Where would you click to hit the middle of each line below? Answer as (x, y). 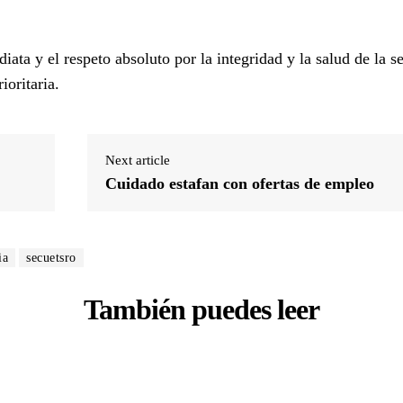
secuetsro (51, 257)
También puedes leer (201, 309)
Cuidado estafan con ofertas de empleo (240, 183)
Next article (138, 160)
